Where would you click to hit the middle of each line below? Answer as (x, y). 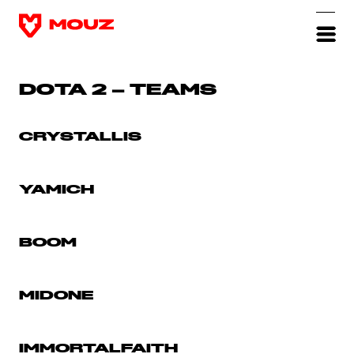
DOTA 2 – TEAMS (118, 90)
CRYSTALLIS (80, 137)
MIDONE (56, 296)
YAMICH (56, 190)
